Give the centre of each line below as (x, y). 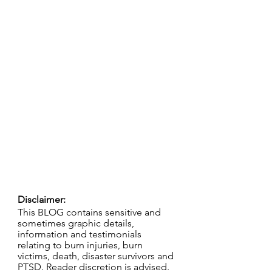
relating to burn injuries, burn (81, 245)
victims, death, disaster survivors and (97, 256)
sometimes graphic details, (77, 223)
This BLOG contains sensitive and (90, 212)
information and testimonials (81, 234)
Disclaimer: (42, 199)
